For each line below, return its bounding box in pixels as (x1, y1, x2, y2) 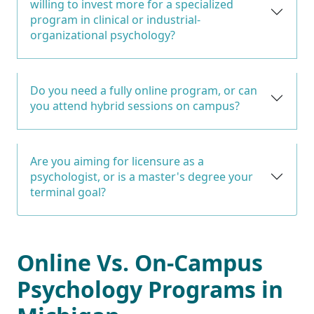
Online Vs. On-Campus (17, 247, 263, 278)
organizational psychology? (30, 27, 175, 43)
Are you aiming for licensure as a (30, 153, 204, 169)
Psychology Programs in (17, 273, 283, 304)
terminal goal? (30, 184, 106, 200)
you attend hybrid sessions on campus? (30, 97, 240, 114)
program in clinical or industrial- (30, 11, 200, 27)
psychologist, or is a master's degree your (30, 168, 253, 184)
